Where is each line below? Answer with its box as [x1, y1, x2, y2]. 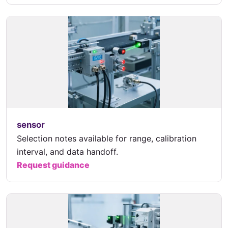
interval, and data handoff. [17, 147, 118, 157]
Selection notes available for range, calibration [17, 133, 196, 144]
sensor [17, 120, 45, 130]
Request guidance [17, 160, 90, 170]
